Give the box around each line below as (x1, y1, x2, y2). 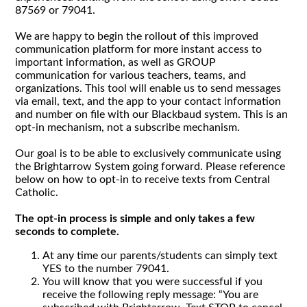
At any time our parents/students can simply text (42, 250, 278, 261)
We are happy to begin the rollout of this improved (15, 31, 259, 42)
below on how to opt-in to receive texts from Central (15, 174, 271, 185)
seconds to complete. (15, 226, 120, 237)
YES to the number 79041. (42, 263, 170, 274)
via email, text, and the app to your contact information (15, 96, 282, 107)
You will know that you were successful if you (42, 276, 263, 287)
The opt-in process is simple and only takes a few (15, 213, 256, 224)
